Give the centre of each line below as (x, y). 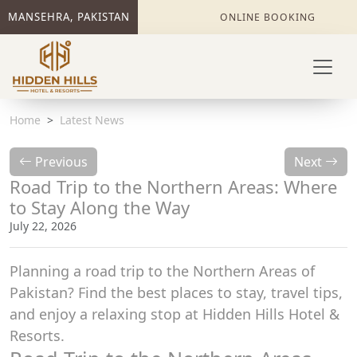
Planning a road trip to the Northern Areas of (162, 271)
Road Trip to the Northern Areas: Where (173, 186)
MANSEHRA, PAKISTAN (69, 17)
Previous (60, 162)
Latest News (92, 120)
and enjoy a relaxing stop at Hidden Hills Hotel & (175, 314)
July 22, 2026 (43, 226)
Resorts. (37, 335)
